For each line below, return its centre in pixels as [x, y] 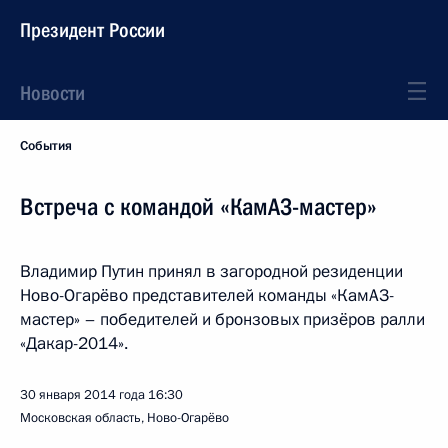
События [46, 146]
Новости [52, 93]
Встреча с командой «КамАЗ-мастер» [198, 207]
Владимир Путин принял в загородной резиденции [211, 271]
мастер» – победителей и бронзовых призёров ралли [222, 319]
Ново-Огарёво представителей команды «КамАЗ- [207, 295]
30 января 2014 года [82, 395]
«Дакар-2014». [74, 343]
